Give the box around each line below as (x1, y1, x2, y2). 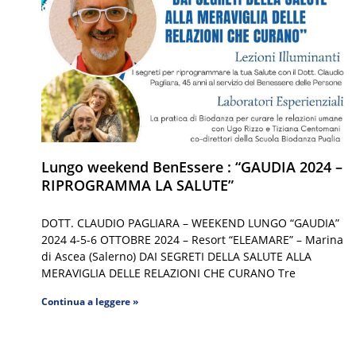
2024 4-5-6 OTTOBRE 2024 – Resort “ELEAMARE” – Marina (41, 232, 343, 248)
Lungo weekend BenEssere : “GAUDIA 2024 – (41, 157, 342, 177)
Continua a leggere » (41, 295, 138, 309)
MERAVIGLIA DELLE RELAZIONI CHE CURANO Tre (41, 265, 296, 281)
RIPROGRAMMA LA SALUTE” (41, 176, 234, 195)
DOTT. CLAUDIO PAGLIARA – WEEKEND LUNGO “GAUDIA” (41, 215, 339, 231)
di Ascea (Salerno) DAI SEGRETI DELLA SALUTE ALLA (41, 249, 311, 265)
